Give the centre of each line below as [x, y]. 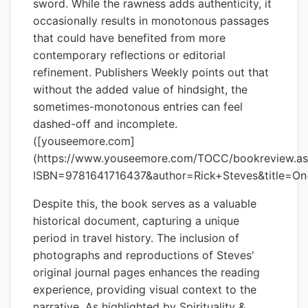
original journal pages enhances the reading [146, 272]
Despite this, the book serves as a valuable [145, 203]
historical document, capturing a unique [136, 221]
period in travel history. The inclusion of [136, 238]
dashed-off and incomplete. [105, 124]
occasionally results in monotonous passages [151, 21]
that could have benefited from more [129, 38]
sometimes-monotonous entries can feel [138, 107]
